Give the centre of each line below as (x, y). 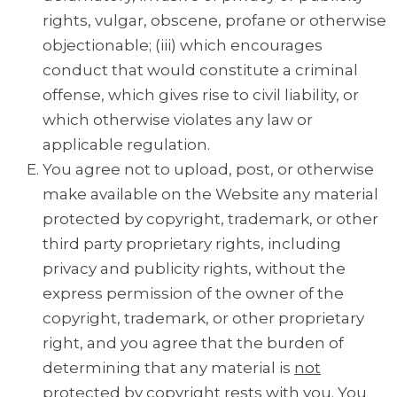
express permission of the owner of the (193, 294)
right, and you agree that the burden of (193, 343)
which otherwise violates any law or (178, 120)
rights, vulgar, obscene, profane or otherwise (214, 21)
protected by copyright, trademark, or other (210, 219)
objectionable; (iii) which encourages (183, 46)
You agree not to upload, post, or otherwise (208, 170)
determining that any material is (168, 368)
